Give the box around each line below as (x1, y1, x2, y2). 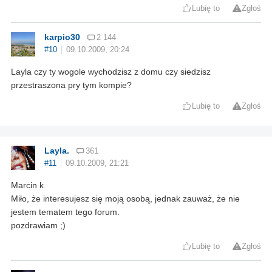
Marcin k (11, 180, 44, 191)
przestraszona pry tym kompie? (11, 80, 132, 90)
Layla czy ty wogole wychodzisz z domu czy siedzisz (11, 67, 211, 77)
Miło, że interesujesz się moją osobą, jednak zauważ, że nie (11, 194, 240, 204)
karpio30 (44, 32, 80, 42)
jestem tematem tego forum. (11, 207, 120, 217)
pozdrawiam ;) (11, 220, 66, 231)
